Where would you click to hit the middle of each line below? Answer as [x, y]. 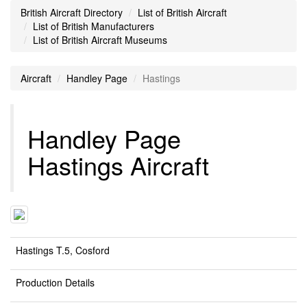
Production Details [55, 282]
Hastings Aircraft [118, 165]
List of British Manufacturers [94, 26]
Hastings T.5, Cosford [63, 250]
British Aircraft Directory [72, 12]
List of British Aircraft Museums [100, 40]
